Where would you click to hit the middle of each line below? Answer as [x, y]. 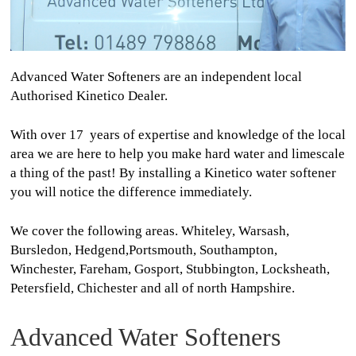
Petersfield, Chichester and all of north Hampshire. [152, 288]
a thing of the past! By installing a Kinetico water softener [173, 173]
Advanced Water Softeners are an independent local [156, 77]
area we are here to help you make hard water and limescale [177, 154]
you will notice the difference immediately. [132, 192]
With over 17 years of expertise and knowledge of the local [178, 135]
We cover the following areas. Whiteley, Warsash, [149, 231]
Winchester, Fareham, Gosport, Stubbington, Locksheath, [170, 269]
